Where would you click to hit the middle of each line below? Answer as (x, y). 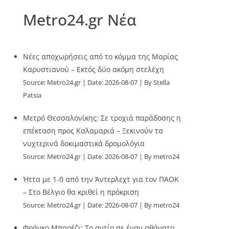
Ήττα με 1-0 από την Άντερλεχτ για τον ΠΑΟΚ (101, 179)
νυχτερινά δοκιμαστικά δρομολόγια (84, 143)
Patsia (32, 95)
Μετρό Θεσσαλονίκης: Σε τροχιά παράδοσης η (102, 118)
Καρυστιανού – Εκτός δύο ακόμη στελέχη (94, 69)
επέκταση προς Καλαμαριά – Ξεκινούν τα (93, 131)
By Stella (157, 83)
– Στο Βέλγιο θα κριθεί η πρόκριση (81, 192)
